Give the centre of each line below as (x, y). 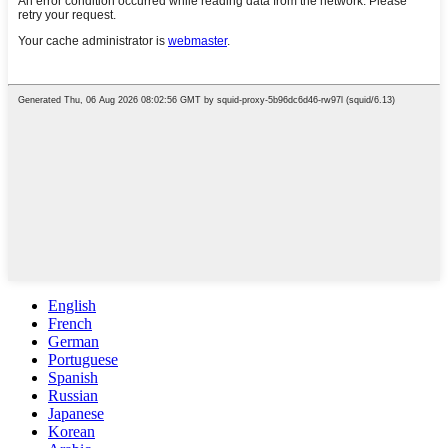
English (72, 305)
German (73, 341)
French (70, 323)
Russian (73, 395)
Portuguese (83, 359)
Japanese (76, 413)
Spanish (73, 377)
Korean (71, 431)
